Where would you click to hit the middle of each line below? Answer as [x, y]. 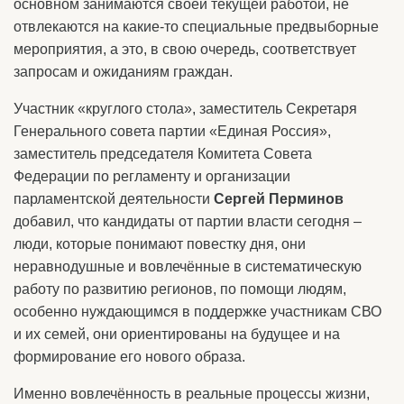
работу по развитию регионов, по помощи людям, [180, 289]
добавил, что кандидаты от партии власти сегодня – [188, 221]
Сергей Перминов [279, 199]
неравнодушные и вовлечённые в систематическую [188, 266]
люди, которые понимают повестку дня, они [160, 244]
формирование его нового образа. [129, 357]
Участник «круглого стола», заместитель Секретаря [185, 109]
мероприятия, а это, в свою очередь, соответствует [185, 49]
